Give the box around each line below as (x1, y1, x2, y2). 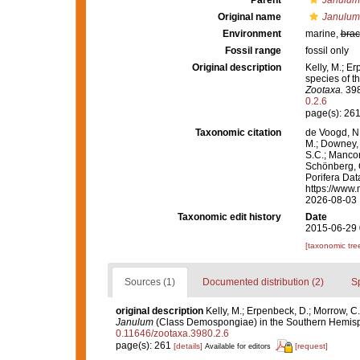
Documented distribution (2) (202, 276, 324, 288)
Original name (217, 11, 281, 22)
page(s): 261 (115, 339, 174, 351)
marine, (305, 28, 341, 39)
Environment (222, 28, 281, 39)
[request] (294, 341, 328, 350)
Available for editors (204, 342, 271, 350)
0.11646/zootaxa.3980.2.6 (115, 328, 229, 339)
